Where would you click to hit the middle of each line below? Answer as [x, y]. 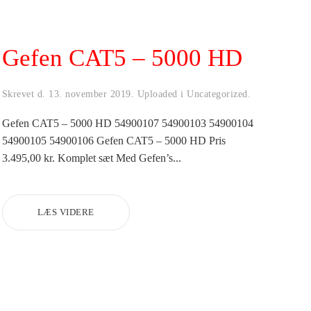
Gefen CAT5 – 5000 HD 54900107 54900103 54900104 [127, 123]
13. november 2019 [90, 94]
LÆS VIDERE [66, 212]
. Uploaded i [159, 94]
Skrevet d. [25, 94]
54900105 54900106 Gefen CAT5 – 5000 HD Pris [114, 140]
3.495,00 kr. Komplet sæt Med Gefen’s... [91, 158]
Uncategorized [217, 94]
